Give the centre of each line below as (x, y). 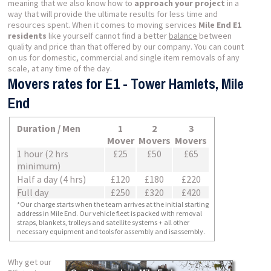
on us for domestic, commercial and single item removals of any (124, 57)
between (215, 36)
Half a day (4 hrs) (52, 179)
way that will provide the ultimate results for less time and (113, 14)
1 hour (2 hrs (43, 154)
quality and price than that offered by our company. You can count (126, 47)
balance (183, 36)
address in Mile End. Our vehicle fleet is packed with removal (110, 213)
